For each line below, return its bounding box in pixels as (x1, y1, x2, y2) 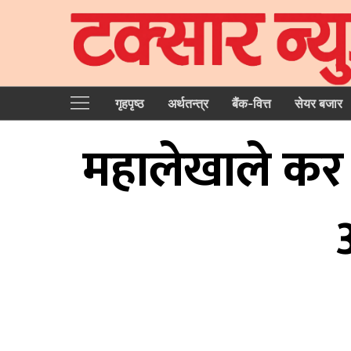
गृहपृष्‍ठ (115, 95, 144, 111)
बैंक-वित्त (232, 95, 271, 111)
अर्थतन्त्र (168, 95, 208, 111)
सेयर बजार (295, 95, 342, 111)
